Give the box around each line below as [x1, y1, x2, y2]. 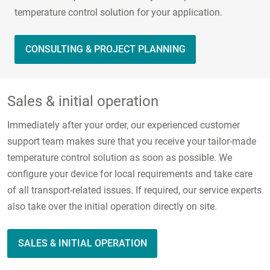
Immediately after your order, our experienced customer [7, 119, 240, 131]
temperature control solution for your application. [14, 7, 225, 19]
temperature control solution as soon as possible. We [7, 152, 232, 164]
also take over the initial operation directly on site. [7, 201, 217, 213]
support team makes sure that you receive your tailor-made [7, 136, 256, 148]
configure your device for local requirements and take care [7, 168, 253, 180]
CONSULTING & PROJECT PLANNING [25, 43, 186, 55]
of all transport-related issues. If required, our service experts [7, 184, 262, 196]
